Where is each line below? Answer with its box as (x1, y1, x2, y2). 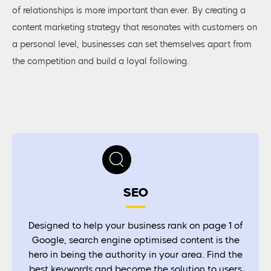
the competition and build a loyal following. (12, 57, 189, 66)
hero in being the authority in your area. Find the (28, 251, 243, 261)
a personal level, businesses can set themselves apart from (12, 40, 252, 49)
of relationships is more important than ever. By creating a (12, 6, 246, 15)
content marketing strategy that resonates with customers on (12, 23, 257, 32)
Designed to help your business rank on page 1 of (28, 222, 243, 232)
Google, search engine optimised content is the (31, 237, 240, 246)
